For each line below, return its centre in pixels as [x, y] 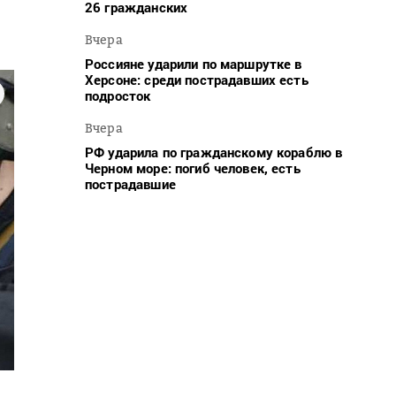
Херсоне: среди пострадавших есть [197, 79]
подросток [118, 95]
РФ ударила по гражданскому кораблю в [214, 152]
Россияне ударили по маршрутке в [194, 63]
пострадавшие [130, 183]
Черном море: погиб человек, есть [193, 168]
